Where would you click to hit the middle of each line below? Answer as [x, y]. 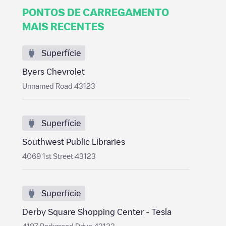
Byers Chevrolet [53, 72]
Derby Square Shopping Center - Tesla [97, 212]
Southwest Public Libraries [74, 142]
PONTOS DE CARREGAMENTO [96, 12]
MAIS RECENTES [63, 26]
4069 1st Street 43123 [59, 156]
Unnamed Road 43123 [59, 86]
